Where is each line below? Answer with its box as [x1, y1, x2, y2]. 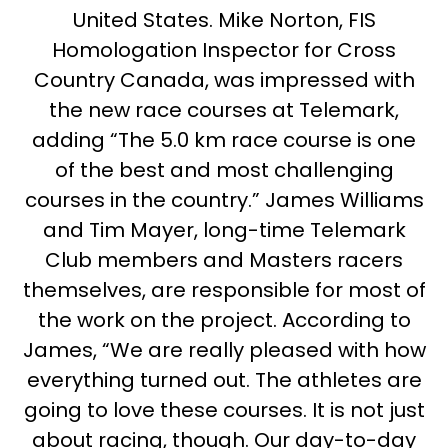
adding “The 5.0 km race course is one [32, 126, 416, 155]
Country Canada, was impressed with [33, 66, 415, 95]
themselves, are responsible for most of [22, 276, 426, 305]
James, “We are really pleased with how [22, 336, 426, 365]
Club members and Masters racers [45, 246, 403, 275]
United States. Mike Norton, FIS [72, 6, 376, 35]
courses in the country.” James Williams [24, 186, 424, 215]
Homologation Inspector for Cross [52, 36, 396, 65]
